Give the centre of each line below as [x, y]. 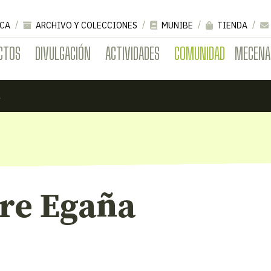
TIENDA [231, 25]
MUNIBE [176, 25]
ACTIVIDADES [132, 53]
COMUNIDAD [200, 53]
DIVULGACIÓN [63, 53]
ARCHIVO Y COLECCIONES [86, 25]
